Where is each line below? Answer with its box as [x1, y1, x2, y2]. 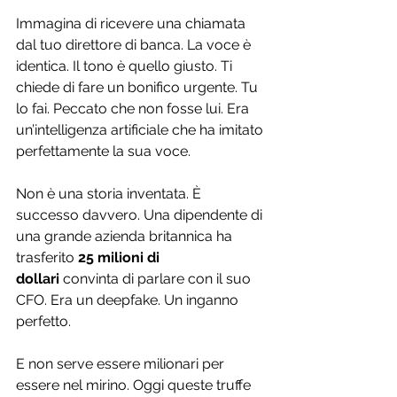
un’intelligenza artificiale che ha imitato [16, 121, 267, 139]
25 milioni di [78, 249, 163, 267]
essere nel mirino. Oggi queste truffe [16, 377, 254, 394]
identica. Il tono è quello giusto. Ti [16, 58, 236, 75]
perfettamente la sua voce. [16, 143, 191, 160]
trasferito [16, 249, 78, 267]
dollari [16, 270, 59, 288]
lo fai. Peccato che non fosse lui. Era [16, 100, 253, 118]
